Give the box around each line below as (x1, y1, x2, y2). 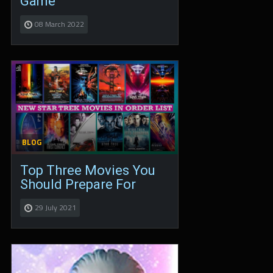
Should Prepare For (20, 177, 136, 193)
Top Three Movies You (20, 163, 155, 179)
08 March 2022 (35, 18, 84, 30)
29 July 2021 (35, 202, 76, 214)
